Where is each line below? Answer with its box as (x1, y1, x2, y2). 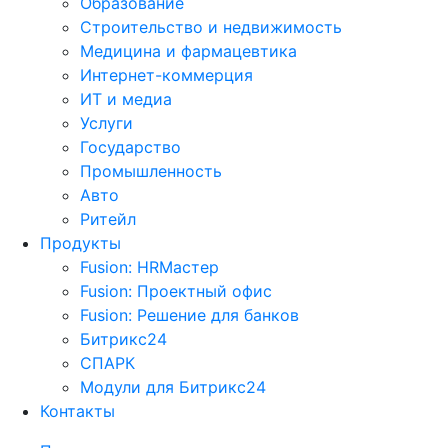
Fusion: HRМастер (80, 257, 219, 277)
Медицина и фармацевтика (80, 41, 297, 61)
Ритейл (80, 209, 136, 229)
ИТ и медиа (80, 89, 172, 109)
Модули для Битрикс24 (80, 377, 266, 397)
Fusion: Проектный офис (80, 281, 272, 301)
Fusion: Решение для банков (80, 305, 299, 325)
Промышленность (80, 161, 222, 181)
